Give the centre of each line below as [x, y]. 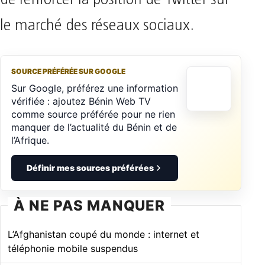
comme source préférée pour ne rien [93, 114]
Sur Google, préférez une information [95, 88]
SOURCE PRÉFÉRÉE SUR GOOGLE [68, 71]
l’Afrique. [30, 140]
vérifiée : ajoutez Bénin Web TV [81, 101]
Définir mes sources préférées [90, 167]
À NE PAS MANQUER [90, 205]
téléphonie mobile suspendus [73, 248]
